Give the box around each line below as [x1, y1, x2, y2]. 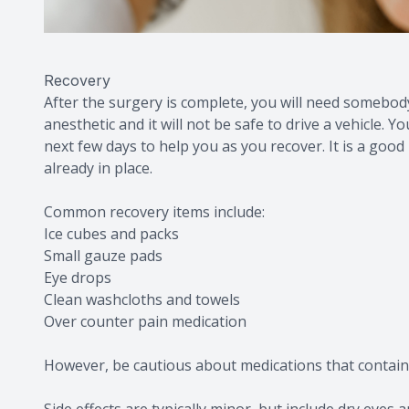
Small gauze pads [44, 246, 163, 266]
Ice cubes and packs [44, 224, 179, 244]
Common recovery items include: [44, 202, 265, 222]
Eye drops [44, 267, 111, 288]
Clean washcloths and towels [44, 289, 240, 309]
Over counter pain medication [44, 311, 246, 331]
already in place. [44, 158, 152, 178]
